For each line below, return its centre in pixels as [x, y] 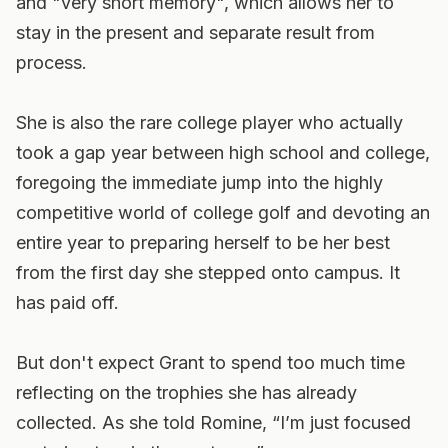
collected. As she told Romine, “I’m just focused [213, 422]
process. [51, 62]
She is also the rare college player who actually [209, 122]
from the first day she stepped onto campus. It [208, 272]
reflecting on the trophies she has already [186, 392]
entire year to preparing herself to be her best [203, 242]
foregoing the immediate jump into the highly [199, 182]
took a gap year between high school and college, [223, 152]
